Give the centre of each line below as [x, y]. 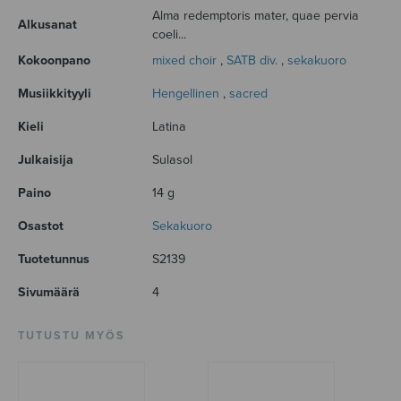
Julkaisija [46, 159]
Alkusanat [47, 24]
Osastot [41, 226]
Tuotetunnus [54, 259]
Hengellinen [186, 93]
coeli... [169, 34]
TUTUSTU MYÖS [72, 336]
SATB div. [252, 60]
